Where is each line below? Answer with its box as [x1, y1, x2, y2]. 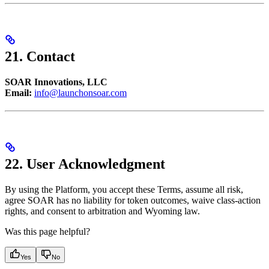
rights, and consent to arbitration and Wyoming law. [5, 205, 200, 216]
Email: [5, 87, 32, 98]
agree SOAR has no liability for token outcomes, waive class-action [5, 195, 261, 205]
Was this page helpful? [5, 226, 90, 237]
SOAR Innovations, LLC [5, 76, 107, 87]
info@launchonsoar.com [34, 87, 127, 98]
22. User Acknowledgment [5, 156, 165, 172]
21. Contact [5, 48, 75, 64]
